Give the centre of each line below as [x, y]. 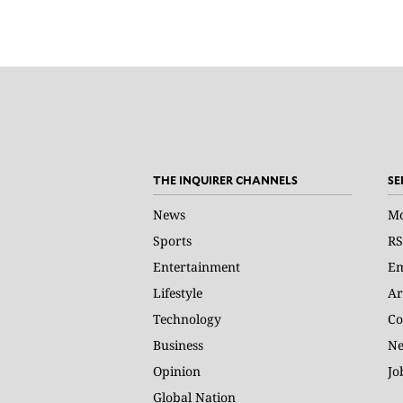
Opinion [177, 371]
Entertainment [197, 267]
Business [178, 345]
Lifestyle [178, 293]
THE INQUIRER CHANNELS [225, 180]
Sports [172, 241]
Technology [187, 319]
